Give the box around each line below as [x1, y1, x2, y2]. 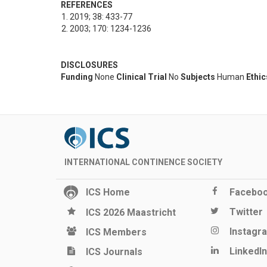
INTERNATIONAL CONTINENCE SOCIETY [64, 157, 222, 167]
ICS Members [86, 226, 147, 238]
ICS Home [86, 187, 130, 198]
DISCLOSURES [61, 60, 118, 70]
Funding [61, 72, 93, 82]
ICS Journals [86, 246, 142, 258]
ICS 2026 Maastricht [86, 207, 176, 219]
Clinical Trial [116, 72, 167, 82]
